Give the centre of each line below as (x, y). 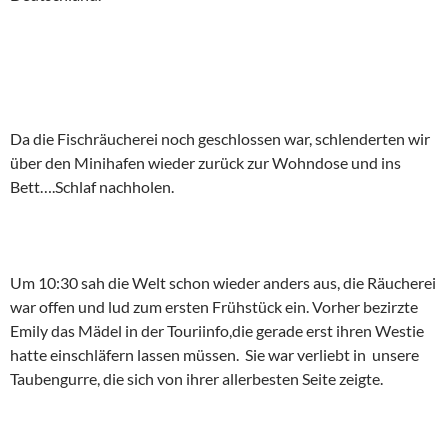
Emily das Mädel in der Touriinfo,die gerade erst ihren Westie (217, 330)
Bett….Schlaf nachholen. (92, 186)
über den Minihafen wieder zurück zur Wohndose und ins (205, 162)
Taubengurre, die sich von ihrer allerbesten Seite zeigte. (196, 378)
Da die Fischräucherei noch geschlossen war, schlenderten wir (220, 138)
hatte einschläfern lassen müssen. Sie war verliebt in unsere (214, 354)
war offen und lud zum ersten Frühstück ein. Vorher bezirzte (214, 306)
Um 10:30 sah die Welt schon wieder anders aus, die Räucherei (223, 282)
